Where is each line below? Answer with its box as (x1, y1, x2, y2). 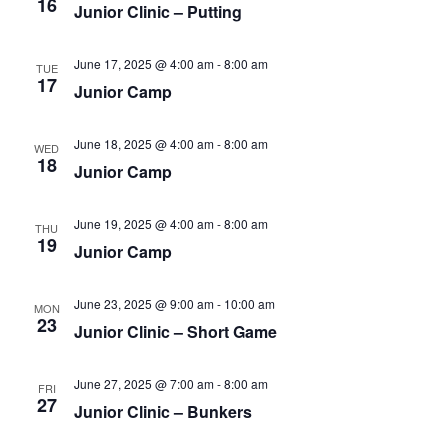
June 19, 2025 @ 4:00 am (73, 215, 214, 232)
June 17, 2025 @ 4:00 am (73, 55, 214, 72)
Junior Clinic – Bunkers (73, 400, 252, 423)
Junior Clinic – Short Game (73, 320, 277, 343)
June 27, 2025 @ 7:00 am (73, 375, 214, 392)
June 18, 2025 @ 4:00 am (73, 135, 214, 152)
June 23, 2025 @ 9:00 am (73, 295, 214, 312)
